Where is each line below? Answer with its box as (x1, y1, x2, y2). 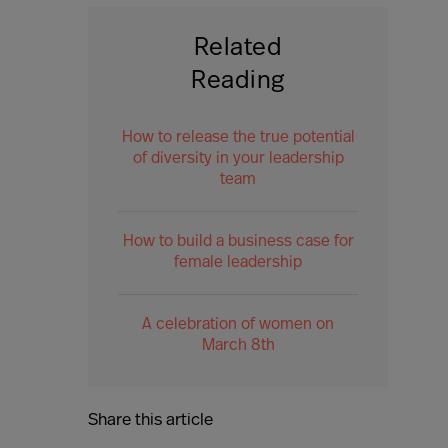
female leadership (174, 255, 302, 272)
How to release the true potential (121, 130, 355, 147)
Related (193, 36, 283, 62)
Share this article (88, 412, 213, 430)
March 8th (201, 338, 275, 355)
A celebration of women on (142, 317, 334, 334)
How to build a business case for (122, 234, 354, 251)
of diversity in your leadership (132, 151, 344, 168)
